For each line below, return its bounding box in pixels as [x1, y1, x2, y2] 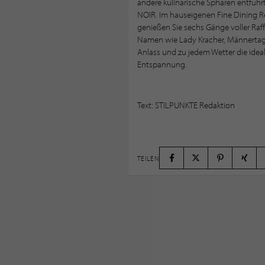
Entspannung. [137, 59, 187, 70]
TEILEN [137, 153, 160, 163]
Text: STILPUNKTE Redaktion [137, 99, 235, 111]
